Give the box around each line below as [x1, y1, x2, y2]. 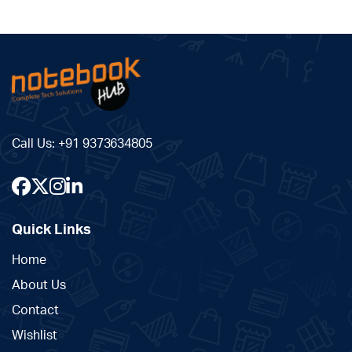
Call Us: [12, 137, 58, 151]
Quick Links [12, 223, 91, 238]
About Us [12, 279, 66, 292]
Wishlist [12, 329, 57, 343]
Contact [12, 304, 59, 317]
